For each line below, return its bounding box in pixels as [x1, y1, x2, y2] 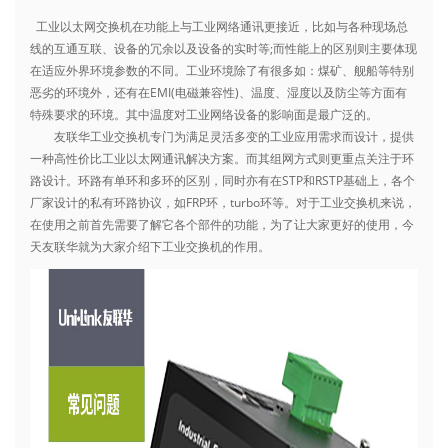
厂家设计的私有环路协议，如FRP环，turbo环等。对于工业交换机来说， [30, 193, 416, 211]
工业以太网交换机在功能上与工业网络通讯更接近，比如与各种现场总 [30, 17, 408, 35]
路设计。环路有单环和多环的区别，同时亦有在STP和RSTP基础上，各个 [30, 171, 415, 189]
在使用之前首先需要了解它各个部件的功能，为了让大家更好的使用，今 [30, 215, 414, 233]
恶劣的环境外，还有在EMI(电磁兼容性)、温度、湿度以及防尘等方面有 [30, 83, 407, 101]
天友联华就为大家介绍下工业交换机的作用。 [30, 237, 270, 255]
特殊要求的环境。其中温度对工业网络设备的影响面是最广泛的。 [30, 105, 378, 123]
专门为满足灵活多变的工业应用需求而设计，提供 [150, 127, 414, 145]
